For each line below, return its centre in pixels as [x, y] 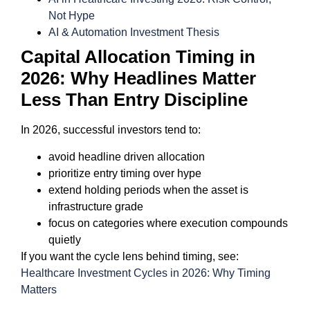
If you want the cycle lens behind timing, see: [130, 256]
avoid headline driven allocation [127, 156]
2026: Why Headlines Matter [138, 79]
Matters [39, 289]
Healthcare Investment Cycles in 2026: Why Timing [146, 273]
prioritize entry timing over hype [125, 173]
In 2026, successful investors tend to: [111, 130]
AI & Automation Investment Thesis [134, 33]
